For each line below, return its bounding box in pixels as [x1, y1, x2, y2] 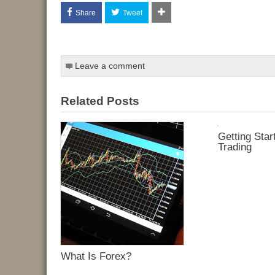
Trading [217, 141, 252, 153]
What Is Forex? [60, 249, 131, 262]
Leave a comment [74, 61, 145, 71]
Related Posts [60, 94, 139, 107]
